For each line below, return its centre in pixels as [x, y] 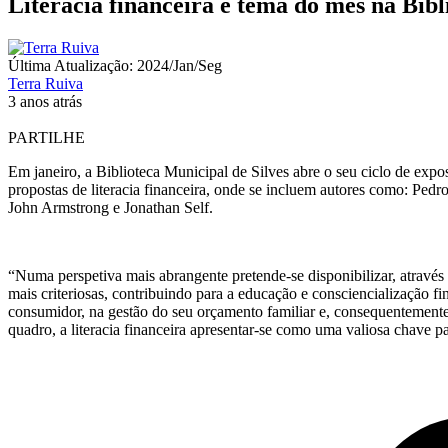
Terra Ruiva [45, 83]
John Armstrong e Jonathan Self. [110, 207]
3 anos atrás [45, 101]
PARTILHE [46, 137]
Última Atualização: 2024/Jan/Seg [115, 65]
